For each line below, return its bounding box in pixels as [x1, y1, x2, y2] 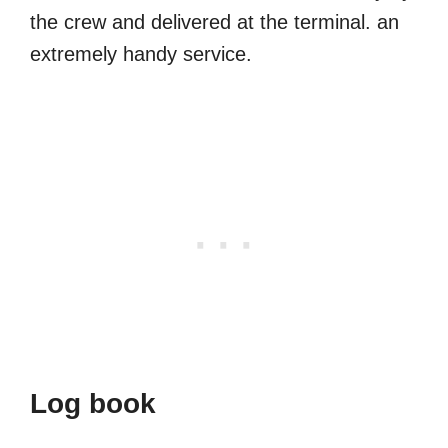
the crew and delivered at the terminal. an [30, 11, 399, 34]
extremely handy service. [30, 43, 252, 66]
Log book [30, 388, 156, 420]
